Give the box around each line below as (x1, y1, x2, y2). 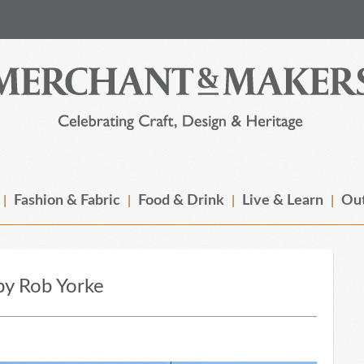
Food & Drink (138, 193, 224, 208)
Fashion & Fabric (14, 193, 120, 208)
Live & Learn (242, 193, 323, 208)
